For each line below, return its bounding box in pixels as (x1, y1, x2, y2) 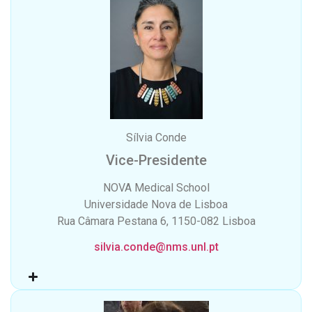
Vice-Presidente (105, 152, 207, 169)
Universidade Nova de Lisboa (84, 198, 228, 212)
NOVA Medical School (102, 181, 210, 195)
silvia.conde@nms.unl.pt (93, 240, 219, 253)
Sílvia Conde (125, 131, 187, 145)
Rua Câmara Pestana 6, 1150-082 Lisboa (56, 214, 256, 228)
